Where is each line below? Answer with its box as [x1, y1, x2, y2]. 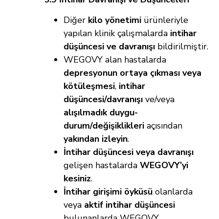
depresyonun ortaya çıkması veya [64, 67, 201, 79]
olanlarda [153, 186, 193, 198]
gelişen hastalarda [64, 159, 140, 172]
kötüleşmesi [64, 80, 115, 92]
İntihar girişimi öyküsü [64, 186, 153, 198]
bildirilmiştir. [155, 41, 208, 53]
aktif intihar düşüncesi [84, 199, 175, 211]
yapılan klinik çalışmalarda [64, 27, 170, 40]
